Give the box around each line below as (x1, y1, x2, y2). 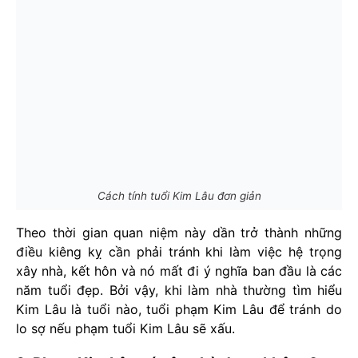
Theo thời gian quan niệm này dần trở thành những (16, 224, 342, 241)
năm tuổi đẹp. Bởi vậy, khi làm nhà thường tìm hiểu (16, 281, 342, 298)
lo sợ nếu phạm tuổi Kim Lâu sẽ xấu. (16, 320, 235, 336)
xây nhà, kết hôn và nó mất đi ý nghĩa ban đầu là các (16, 262, 342, 279)
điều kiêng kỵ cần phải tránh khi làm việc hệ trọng (16, 243, 342, 260)
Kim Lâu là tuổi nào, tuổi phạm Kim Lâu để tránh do (16, 300, 342, 317)
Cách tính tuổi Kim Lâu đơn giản (97, 189, 261, 202)
